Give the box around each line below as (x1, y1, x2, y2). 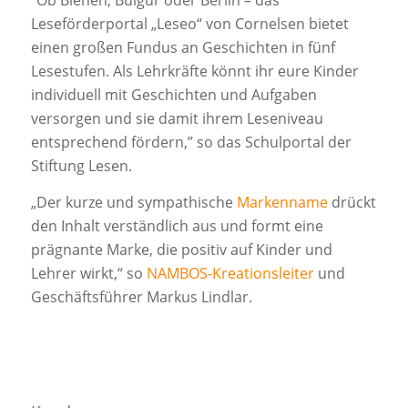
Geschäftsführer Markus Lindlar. (30, 286, 252, 307)
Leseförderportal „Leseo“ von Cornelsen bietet (30, 14, 349, 35)
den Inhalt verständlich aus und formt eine (30, 215, 323, 236)
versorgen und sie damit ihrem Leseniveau (30, 108, 323, 129)
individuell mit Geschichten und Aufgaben (30, 85, 317, 106)
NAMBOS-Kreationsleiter (146, 262, 314, 283)
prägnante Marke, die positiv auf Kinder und (30, 239, 332, 260)
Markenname (236, 191, 328, 212)
